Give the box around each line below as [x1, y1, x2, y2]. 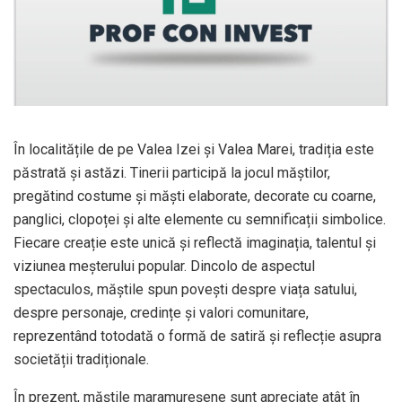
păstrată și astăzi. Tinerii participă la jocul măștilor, [13, 163, 330, 181]
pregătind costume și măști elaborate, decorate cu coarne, [13, 187, 376, 205]
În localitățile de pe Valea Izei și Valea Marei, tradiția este [13, 140, 374, 158]
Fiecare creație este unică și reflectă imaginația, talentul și [13, 233, 376, 251]
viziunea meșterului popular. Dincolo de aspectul [13, 257, 315, 275]
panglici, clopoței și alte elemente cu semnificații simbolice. [13, 210, 386, 228]
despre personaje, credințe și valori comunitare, [13, 303, 309, 321]
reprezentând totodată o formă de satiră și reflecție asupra [13, 327, 381, 345]
